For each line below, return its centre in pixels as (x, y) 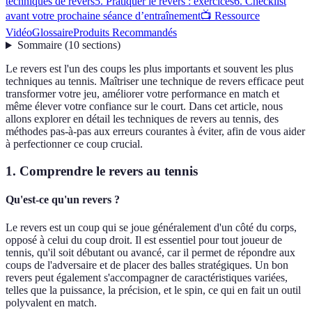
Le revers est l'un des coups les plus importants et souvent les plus (149, 69)
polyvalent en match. (51, 302)
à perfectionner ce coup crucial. (74, 144)
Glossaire (53, 33)
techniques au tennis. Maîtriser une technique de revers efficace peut (155, 81)
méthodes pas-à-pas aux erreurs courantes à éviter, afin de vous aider (155, 132)
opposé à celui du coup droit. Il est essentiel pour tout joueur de (144, 240)
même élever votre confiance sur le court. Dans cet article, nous (144, 107)
